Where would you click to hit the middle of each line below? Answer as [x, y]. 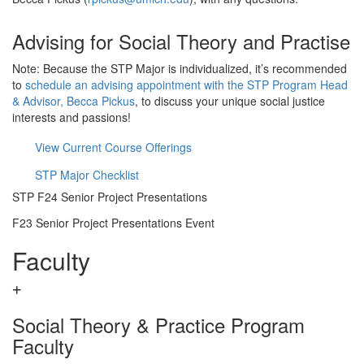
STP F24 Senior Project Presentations [110, 197]
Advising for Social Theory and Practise [181, 41]
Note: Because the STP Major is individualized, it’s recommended [180, 68]
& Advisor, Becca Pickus [74, 101]
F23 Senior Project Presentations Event [113, 223]
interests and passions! [71, 117]
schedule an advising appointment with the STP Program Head [186, 84]
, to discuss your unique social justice [230, 101]
